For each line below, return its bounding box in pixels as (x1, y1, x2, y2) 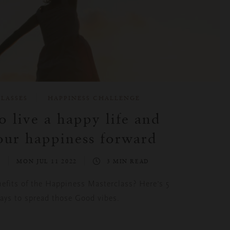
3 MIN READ (106, 157, 150, 165)
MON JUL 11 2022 (16, 157, 80, 165)
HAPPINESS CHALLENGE (48, 94, 141, 102)
